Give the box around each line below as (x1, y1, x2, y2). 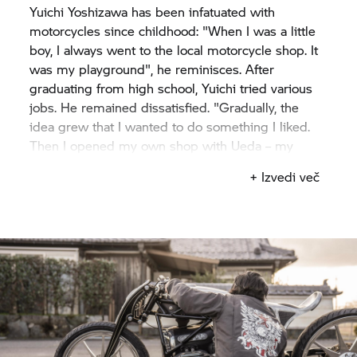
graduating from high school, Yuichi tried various (29, 78, 313, 97)
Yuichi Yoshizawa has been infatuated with (29, 2, 276, 21)
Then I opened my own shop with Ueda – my (29, 135, 294, 155)
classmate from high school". (29, 155, 207, 174)
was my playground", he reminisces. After (29, 59, 275, 78)
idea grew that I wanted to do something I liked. (29, 116, 311, 135)
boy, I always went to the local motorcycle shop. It (29, 40, 319, 59)
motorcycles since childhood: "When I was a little (29, 21, 316, 40)
